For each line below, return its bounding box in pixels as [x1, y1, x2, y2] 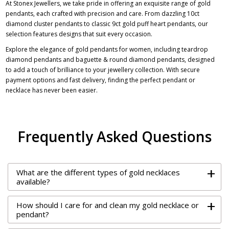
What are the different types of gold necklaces [16, 167, 180, 177]
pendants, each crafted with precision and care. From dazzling [6, 9, 188, 18]
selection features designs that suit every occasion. [6, 30, 153, 38]
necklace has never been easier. [6, 86, 98, 95]
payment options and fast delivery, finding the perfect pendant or [6, 76, 196, 84]
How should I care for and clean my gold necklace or [16, 200, 199, 210]
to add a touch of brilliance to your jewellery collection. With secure [6, 65, 200, 74]
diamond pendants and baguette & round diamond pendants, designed [6, 55, 215, 64]
